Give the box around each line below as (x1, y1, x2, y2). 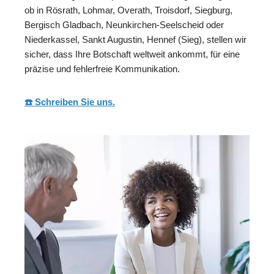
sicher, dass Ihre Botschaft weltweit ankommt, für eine (24, 49, 240, 60)
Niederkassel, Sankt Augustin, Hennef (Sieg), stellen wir (24, 34, 246, 45)
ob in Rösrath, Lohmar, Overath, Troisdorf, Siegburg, (24, 5, 232, 16)
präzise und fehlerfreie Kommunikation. (24, 64, 180, 75)
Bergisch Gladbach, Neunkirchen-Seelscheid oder (24, 20, 224, 31)
